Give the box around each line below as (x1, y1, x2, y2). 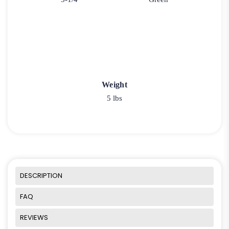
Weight (102, 80, 127, 89)
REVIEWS (20, 212, 48, 222)
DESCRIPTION (20, 170, 62, 180)
